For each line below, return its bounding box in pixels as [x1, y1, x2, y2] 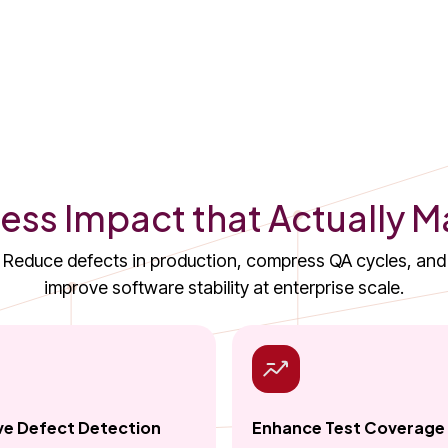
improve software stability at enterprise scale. [44, 277, 404, 299]
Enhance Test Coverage [252, 417, 445, 439]
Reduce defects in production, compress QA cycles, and [2, 250, 446, 272]
